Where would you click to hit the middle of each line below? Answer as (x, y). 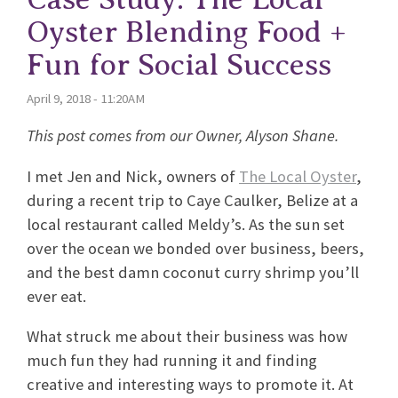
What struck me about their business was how (187, 337)
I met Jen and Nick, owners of (133, 176)
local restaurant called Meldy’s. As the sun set (186, 224)
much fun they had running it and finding (172, 361)
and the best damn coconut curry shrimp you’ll (193, 272)
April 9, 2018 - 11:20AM (86, 98)
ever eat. (60, 296)
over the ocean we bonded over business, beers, (195, 248)
